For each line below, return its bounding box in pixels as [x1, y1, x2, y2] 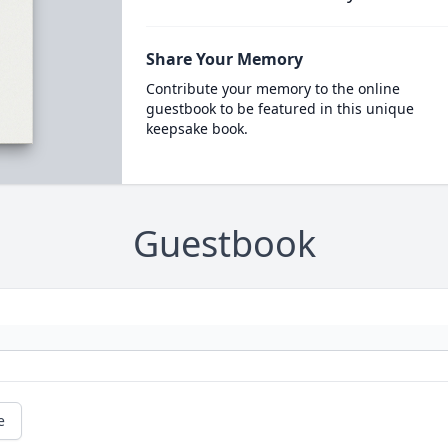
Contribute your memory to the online [145, 79, 400, 98]
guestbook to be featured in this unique [145, 99, 414, 118]
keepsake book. [145, 119, 248, 138]
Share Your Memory [145, 48, 303, 70]
